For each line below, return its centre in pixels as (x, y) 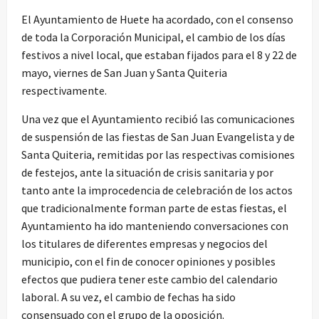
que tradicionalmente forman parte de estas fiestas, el (154, 208)
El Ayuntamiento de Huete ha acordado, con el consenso (157, 20)
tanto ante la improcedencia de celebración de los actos (157, 190)
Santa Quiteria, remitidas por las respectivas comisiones (158, 155)
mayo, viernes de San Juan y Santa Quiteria (124, 73)
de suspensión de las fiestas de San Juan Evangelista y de (158, 137)
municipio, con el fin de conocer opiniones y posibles (148, 262)
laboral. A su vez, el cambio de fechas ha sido (129, 297)
